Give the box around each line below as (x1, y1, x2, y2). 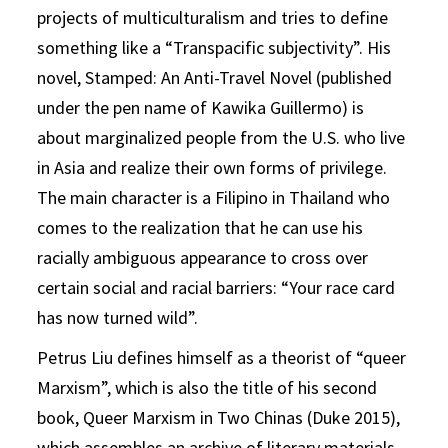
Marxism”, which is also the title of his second (37, 376, 378, 400)
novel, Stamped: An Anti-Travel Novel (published (37, 66, 393, 90)
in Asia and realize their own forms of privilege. (37, 156, 388, 180)
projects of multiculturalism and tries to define (37, 6, 389, 30)
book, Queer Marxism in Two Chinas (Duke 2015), (37, 406, 401, 430)
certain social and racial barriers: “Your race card (37, 276, 396, 300)
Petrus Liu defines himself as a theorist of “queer (37, 346, 407, 370)
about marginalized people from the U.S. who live (37, 126, 406, 150)
